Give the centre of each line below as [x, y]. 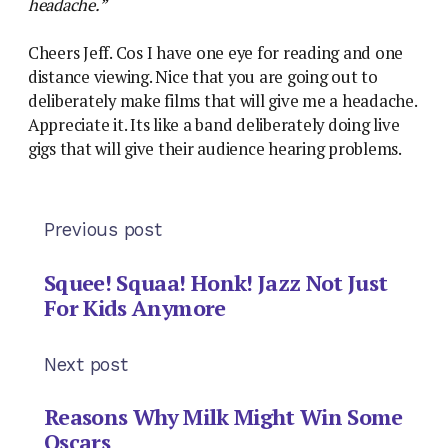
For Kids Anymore [135, 307]
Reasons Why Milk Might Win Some [223, 417]
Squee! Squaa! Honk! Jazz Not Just [216, 282]
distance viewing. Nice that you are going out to [203, 77]
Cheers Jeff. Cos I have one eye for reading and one [216, 53]
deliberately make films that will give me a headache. [222, 101]
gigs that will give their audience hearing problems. [215, 149]
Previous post [103, 230]
